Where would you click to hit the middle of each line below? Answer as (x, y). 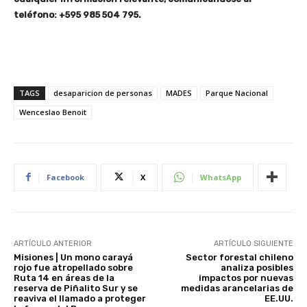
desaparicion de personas (103, 93)
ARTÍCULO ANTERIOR (53, 243)
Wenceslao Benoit (53, 112)
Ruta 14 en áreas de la (64, 278)
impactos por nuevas (246, 278)
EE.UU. (279, 298)
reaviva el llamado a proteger (80, 298)
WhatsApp (221, 177)
